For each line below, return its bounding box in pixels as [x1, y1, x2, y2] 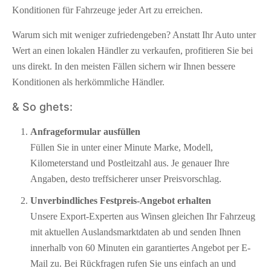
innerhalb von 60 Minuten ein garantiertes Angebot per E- [30, 242, 250, 253]
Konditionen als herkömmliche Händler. [12, 76, 165, 87]
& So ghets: [12, 100, 73, 113]
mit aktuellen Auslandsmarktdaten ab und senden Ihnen [30, 226, 241, 237]
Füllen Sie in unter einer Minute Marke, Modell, [30, 142, 213, 152]
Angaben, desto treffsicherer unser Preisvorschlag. [30, 173, 221, 184]
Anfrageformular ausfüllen [30, 126, 140, 137]
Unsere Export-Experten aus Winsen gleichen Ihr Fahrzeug [30, 211, 255, 221]
